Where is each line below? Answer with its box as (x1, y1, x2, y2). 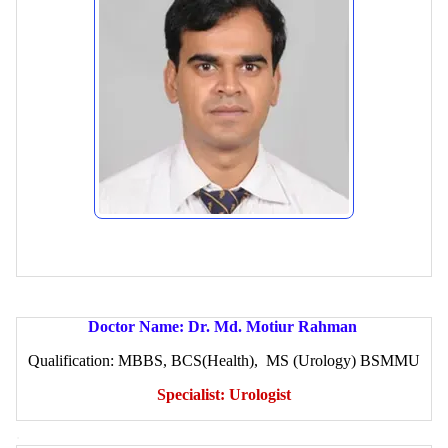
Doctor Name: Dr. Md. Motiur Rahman (87, 317, 361, 335)
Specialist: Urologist (157, 385, 291, 403)
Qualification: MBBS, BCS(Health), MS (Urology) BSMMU (28, 351, 420, 369)
